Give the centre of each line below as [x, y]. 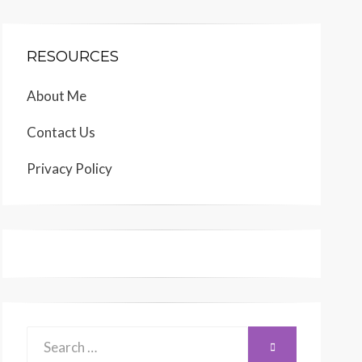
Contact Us [61, 132]
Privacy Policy [69, 168]
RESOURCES [73, 57]
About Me [57, 96]
